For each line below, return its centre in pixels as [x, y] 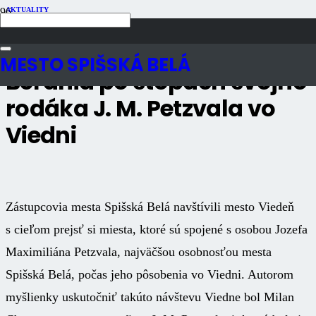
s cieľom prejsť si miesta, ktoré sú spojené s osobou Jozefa [157, 229]
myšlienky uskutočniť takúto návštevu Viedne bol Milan [150, 297]
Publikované [32, 20]
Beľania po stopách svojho [156, 81]
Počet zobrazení [38, 32]
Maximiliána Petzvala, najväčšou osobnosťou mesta [139, 251]
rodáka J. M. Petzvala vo [141, 108]
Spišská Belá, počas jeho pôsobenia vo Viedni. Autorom [150, 274]
